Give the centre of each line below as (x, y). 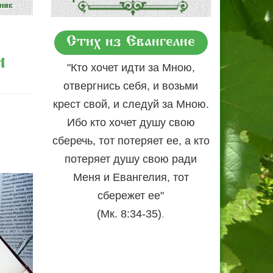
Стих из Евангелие (131, 43)
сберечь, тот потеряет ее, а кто (131, 141)
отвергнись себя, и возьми (131, 86)
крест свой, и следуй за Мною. (131, 105)
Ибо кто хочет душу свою (131, 123)
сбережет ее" (131, 196)
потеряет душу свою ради (131, 159)
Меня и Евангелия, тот (131, 178)
